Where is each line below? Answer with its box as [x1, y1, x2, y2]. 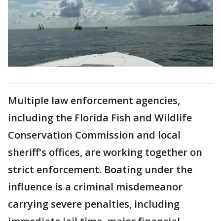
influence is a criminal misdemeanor [8, 180, 183, 193]
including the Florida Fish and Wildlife [8, 110, 192, 124]
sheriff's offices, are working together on [8, 145, 202, 159]
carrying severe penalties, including [8, 197, 180, 211]
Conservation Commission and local [8, 128, 181, 142]
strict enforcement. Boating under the [8, 162, 192, 176]
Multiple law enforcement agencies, [8, 93, 180, 107]
